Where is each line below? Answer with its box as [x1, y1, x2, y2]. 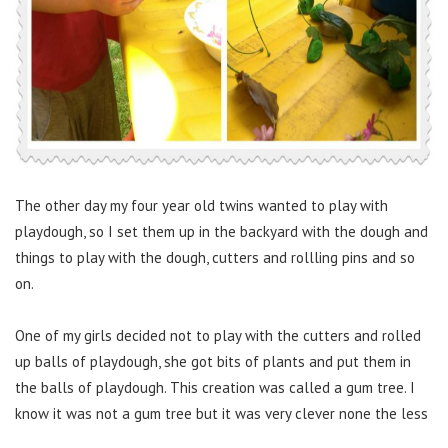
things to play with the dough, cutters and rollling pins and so [15, 248, 415, 268]
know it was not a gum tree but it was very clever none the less [15, 404, 428, 424]
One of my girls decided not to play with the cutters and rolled [15, 326, 421, 346]
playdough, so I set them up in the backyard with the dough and [15, 222, 428, 242]
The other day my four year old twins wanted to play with [15, 196, 388, 216]
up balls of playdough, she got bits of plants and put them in [15, 352, 411, 372]
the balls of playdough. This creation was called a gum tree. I [15, 378, 415, 398]
